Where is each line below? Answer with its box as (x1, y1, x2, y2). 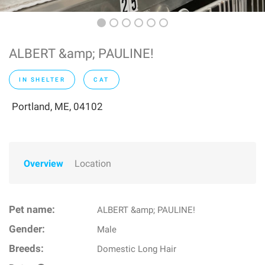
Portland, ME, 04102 (12, 101, 103, 112)
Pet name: (9, 204, 55, 215)
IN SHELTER (19, 76, 65, 83)
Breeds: (9, 243, 44, 254)
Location (75, 158, 111, 169)
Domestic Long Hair (97, 244, 177, 254)
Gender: (9, 224, 45, 235)
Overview (24, 158, 63, 169)
